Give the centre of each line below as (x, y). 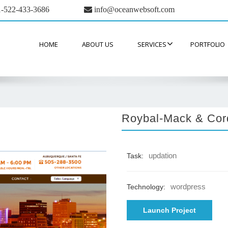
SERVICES (152, 44)
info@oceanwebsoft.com (133, 9)
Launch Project (169, 210)
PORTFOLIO (208, 44)
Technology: (146, 187)
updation (163, 155)
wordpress (188, 187)
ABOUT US (98, 44)
